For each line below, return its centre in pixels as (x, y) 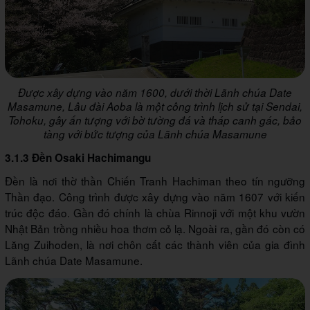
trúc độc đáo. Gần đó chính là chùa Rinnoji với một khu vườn (155, 213)
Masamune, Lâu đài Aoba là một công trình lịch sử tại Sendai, (155, 107)
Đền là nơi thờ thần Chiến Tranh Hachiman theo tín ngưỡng (155, 181)
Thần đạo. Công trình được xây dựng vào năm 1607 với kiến (155, 197)
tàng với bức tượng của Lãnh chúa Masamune (155, 134)
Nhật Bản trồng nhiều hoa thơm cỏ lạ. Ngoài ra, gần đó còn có (155, 229)
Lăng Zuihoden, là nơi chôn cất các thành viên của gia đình (155, 245)
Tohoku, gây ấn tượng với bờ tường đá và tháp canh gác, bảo (155, 120)
